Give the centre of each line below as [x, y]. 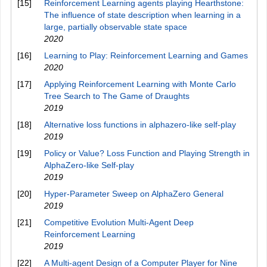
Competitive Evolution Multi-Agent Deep [119, 222]
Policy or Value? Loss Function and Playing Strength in [147, 153]
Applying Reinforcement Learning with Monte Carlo [140, 84]
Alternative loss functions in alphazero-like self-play [140, 125]
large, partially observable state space [116, 27]
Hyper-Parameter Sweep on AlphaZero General [134, 194]
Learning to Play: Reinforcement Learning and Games [146, 55]
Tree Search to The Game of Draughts [117, 96]
